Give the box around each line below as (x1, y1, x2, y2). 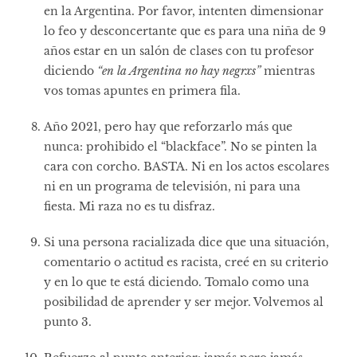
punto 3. (44, 314, 92, 329)
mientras (261, 63, 315, 78)
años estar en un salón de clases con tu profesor (44, 43, 314, 58)
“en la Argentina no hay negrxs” (97, 63, 261, 78)
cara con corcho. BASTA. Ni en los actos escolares (44, 159, 329, 174)
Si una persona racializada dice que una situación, (44, 234, 329, 249)
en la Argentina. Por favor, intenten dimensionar (44, 3, 324, 18)
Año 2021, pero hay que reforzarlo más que (44, 119, 292, 134)
